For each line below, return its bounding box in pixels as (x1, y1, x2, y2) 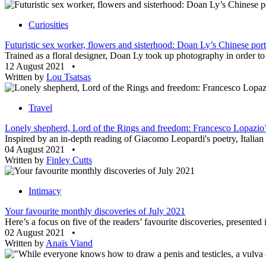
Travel (28, 103, 52, 113)
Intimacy (28, 186, 61, 197)
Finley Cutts (46, 155, 92, 166)
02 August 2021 (5, 227, 67, 238)
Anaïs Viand (46, 238, 93, 249)
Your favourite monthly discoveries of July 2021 (5, 206, 185, 217)
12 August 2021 (5, 61, 67, 72)
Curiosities (28, 20, 68, 30)
